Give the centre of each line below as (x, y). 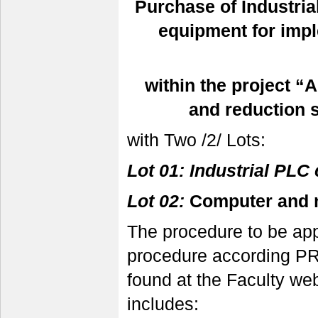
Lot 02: (159, 201)
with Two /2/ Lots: (197, 139)
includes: (163, 304)
